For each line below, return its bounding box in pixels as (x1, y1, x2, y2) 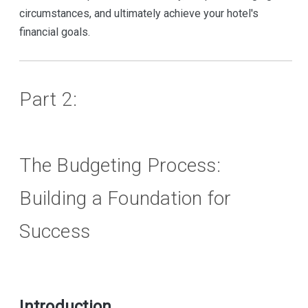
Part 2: (19, 87, 82, 111)
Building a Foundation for (19, 186, 232, 210)
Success (19, 219, 91, 243)
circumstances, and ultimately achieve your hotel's (19, 6, 259, 20)
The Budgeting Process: (19, 153, 221, 177)
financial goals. (19, 25, 91, 38)
